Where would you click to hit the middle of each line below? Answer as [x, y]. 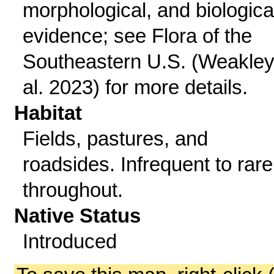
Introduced [69, 241]
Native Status [78, 216]
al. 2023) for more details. [135, 87]
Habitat [48, 113]
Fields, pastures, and [115, 139]
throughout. [72, 190]
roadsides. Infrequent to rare [147, 164]
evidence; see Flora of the [137, 36]
